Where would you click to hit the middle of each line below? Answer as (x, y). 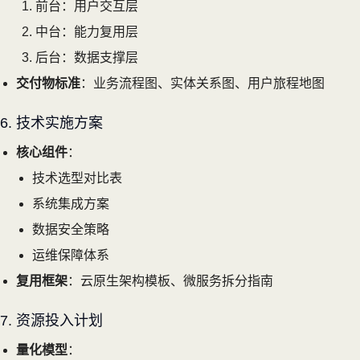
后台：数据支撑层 (87, 57)
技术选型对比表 (77, 178)
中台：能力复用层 (87, 31)
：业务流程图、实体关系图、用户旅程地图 (202, 83)
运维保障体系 (71, 255)
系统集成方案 (71, 203)
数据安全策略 (71, 229)
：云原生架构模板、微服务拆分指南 (170, 280)
